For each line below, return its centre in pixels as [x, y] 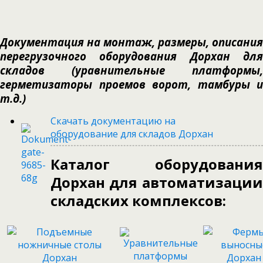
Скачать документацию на [113, 121]
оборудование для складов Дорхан [131, 134]
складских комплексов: [138, 200]
